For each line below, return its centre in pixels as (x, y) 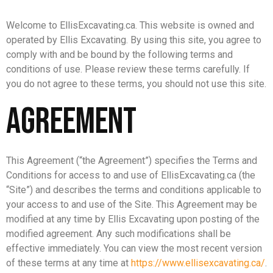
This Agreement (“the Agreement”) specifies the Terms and (132, 161)
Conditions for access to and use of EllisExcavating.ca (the (131, 175)
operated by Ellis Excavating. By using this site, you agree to (134, 40)
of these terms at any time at (69, 263)
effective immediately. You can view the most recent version (134, 249)
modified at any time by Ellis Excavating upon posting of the (133, 219)
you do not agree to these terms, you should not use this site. (136, 84)
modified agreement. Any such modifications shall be (119, 234)
